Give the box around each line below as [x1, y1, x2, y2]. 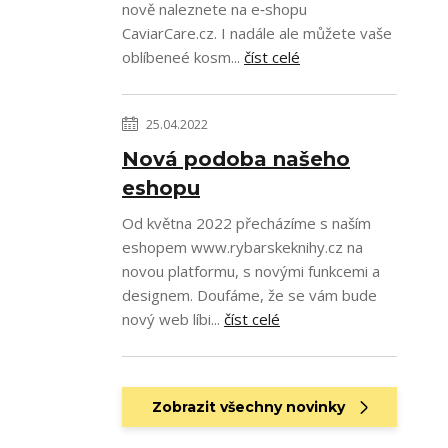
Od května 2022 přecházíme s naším [122, 213, 371, 233]
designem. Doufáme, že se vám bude [122, 285, 377, 305]
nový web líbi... [122, 309, 224, 329]
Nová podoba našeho [122, 147, 350, 171]
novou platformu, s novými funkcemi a [122, 261, 380, 281]
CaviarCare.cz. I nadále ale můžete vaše [122, 23, 392, 43]
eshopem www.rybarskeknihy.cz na [122, 237, 363, 257]
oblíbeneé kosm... [122, 47, 244, 67]
